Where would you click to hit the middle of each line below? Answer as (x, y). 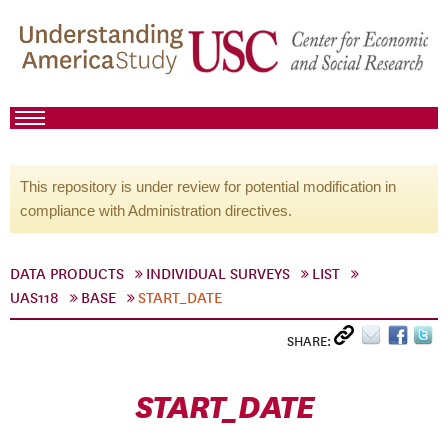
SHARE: (310, 341)
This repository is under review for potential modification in (208, 186)
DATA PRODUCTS (67, 274)
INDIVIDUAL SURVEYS (218, 274)
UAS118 (34, 298)
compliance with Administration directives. (156, 210)
